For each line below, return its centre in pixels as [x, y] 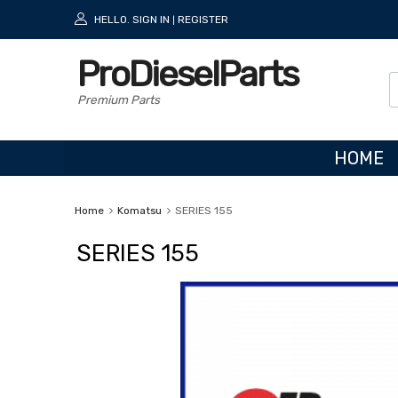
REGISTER [203, 20]
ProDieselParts [187, 75]
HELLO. [112, 20]
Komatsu [139, 210]
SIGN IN [151, 20]
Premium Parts [119, 100]
